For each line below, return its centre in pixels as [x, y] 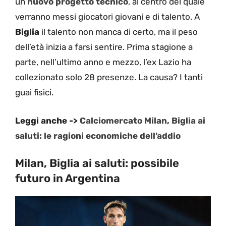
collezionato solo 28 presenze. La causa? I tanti [109, 77]
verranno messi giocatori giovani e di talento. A [107, 17]
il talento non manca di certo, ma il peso [119, 32]
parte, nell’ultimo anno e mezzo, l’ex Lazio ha [103, 62]
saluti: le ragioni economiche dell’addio [98, 135]
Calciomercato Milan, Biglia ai [143, 120]
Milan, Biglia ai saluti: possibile [97, 163]
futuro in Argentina [68, 179]
